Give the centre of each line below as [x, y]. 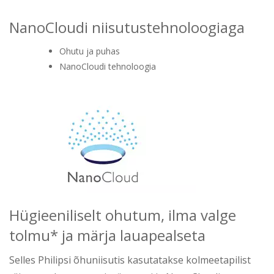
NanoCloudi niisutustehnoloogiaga [127, 28]
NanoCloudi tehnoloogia [108, 67]
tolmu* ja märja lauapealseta [107, 235]
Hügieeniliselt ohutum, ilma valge [123, 215]
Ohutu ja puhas [90, 51]
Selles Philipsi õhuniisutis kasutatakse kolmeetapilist [130, 260]
